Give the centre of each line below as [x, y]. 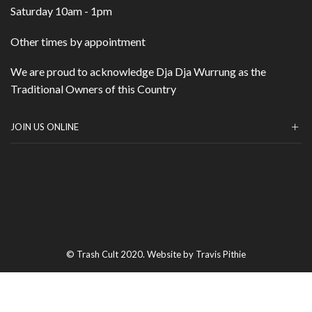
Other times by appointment [78, 41]
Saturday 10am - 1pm [61, 11]
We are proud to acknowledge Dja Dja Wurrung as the [138, 72]
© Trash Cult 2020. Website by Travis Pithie [156, 255]
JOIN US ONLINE [45, 127]
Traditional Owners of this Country [93, 89]
